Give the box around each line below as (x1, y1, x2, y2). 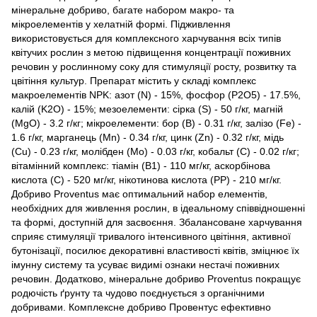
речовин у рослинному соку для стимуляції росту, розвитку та (11, 60, 296, 72)
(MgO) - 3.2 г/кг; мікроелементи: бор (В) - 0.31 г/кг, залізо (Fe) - (11, 117, 301, 129)
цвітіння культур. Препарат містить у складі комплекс (11, 74, 256, 86)
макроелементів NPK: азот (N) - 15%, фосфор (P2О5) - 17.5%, (11, 88, 301, 100)
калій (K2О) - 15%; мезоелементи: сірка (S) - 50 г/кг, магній (11, 103, 283, 115)
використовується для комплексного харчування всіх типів (11, 32, 281, 44)
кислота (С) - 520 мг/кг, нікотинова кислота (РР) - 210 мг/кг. (11, 173, 282, 185)
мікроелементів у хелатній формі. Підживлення (11, 18, 231, 30)
